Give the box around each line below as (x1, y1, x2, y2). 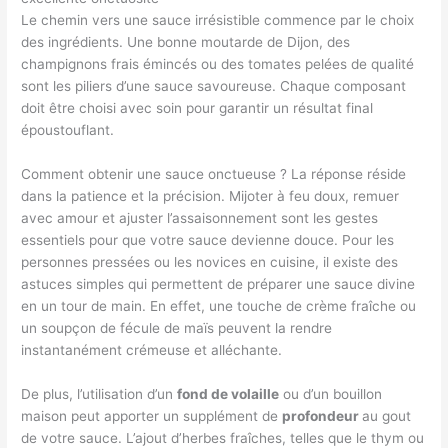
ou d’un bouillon (279, 385, 383, 402)
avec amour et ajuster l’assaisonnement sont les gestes (21, 209, 379, 226)
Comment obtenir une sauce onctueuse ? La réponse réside (21, 165, 407, 182)
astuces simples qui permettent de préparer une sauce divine (21, 275, 416, 292)
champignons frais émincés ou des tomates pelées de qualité (21, 56, 415, 73)
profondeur (282, 407, 363, 424)
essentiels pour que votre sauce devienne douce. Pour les (21, 231, 395, 248)
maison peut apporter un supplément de (21, 407, 283, 424)
